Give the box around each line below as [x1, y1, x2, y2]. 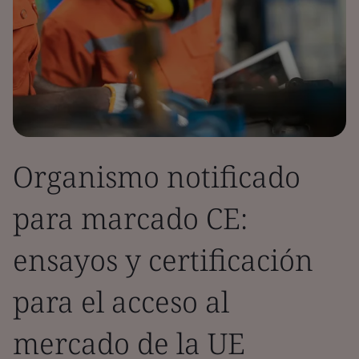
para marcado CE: [13, 199, 248, 238]
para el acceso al [13, 282, 229, 321]
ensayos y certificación [13, 240, 313, 280]
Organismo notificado [13, 157, 301, 196]
